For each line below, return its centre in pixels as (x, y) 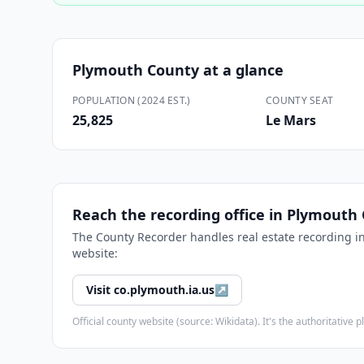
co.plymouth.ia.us (164, 290)
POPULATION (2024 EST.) (132, 100)
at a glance (241, 70)
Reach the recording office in (180, 214)
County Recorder (141, 237)
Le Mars (291, 120)
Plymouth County (136, 70)
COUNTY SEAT (300, 100)
